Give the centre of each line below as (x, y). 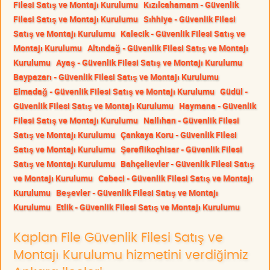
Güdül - (234, 92)
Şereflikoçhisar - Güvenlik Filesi (181, 149)
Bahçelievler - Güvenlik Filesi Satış (187, 164)
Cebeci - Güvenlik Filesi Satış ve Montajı (175, 178)
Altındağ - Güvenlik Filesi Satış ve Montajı (168, 48)
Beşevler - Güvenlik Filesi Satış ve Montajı (137, 193)
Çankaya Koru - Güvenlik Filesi (179, 135)
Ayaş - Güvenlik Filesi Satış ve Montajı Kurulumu (149, 63)
